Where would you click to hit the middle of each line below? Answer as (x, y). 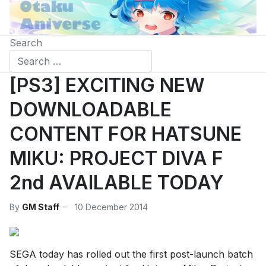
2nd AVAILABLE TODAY (116, 183)
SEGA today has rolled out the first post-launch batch (131, 254)
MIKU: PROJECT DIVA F (116, 159)
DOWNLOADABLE (91, 110)
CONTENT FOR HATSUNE (126, 134)
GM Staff (41, 207)
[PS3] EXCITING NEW (107, 85)
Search (26, 43)
